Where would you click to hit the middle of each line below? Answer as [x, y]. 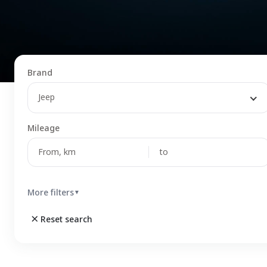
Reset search [66, 219]
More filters [51, 193]
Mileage [44, 128]
